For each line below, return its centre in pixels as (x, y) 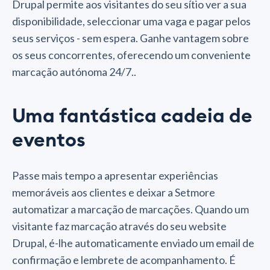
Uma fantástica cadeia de (132, 116)
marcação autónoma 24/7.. (74, 71)
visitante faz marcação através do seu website (119, 226)
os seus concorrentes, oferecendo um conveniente (131, 55)
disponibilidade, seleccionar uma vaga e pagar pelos (131, 21)
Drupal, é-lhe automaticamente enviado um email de (133, 243)
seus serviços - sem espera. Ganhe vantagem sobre (130, 38)
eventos (49, 140)
